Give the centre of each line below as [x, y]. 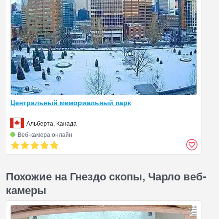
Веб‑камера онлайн [45, 134]
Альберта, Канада [52, 123]
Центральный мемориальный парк [71, 102]
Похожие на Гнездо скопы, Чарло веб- [106, 176]
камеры [26, 189]
